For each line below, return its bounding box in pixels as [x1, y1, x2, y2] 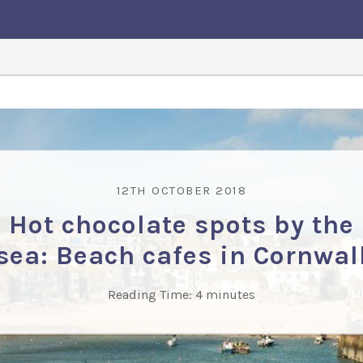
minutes [206, 286, 255, 302]
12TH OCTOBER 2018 [116, 182, 247, 198]
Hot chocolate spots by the [9, 209, 354, 240]
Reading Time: [108, 286, 192, 302]
